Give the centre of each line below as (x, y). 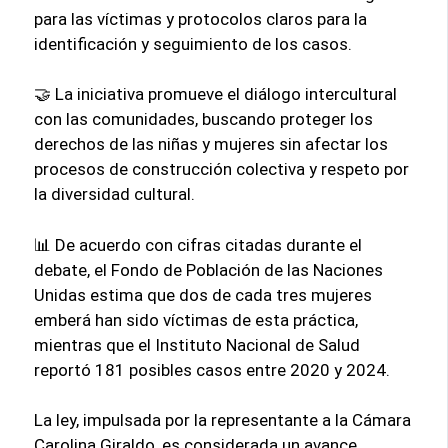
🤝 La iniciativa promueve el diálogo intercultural (216, 94)
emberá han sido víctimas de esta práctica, (196, 319)
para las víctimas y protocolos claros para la (201, 18)
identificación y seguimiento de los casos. (193, 43)
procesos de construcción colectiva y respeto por (222, 169)
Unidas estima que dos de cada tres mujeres (203, 294)
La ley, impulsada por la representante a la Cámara (223, 420)
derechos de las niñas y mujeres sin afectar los (211, 144)
